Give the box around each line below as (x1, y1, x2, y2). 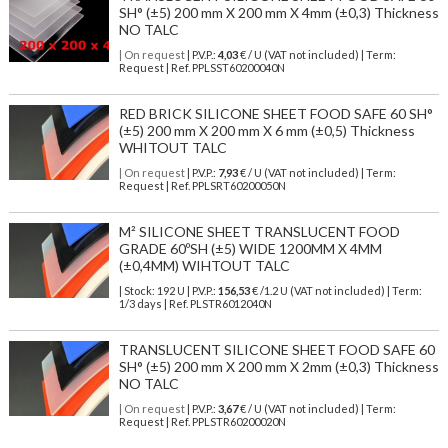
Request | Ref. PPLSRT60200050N (118, 179, 286, 193)
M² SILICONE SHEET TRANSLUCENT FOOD (118, 223, 400, 241)
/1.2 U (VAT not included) (257, 284, 387, 298)
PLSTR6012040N (189, 297, 272, 311)
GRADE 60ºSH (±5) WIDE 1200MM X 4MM (118, 240, 382, 258)
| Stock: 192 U (118, 284, 185, 298)
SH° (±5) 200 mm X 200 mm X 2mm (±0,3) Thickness (118, 358, 439, 376)
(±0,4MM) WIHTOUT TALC (118, 257, 290, 275)
